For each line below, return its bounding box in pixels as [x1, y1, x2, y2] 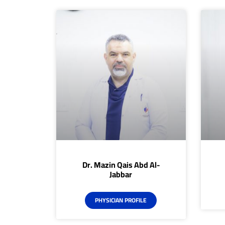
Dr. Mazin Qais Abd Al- [82, 157, 160, 172]
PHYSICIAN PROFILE [95, 194, 147, 206]
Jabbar [109, 166, 133, 182]
